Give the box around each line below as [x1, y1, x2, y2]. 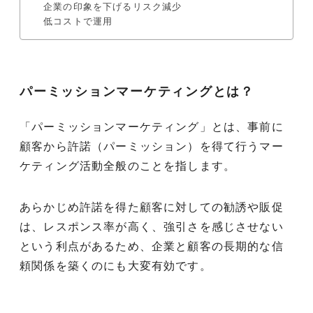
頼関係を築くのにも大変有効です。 [20, 259, 212, 272]
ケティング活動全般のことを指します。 [20, 159, 236, 173]
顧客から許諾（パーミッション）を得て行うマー [20, 139, 284, 153]
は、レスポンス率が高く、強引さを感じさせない [20, 220, 284, 233]
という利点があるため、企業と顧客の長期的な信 [20, 240, 284, 253]
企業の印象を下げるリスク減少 [43, 1, 182, 13]
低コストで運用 [43, 16, 113, 27]
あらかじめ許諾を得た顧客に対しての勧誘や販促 [20, 201, 284, 214]
